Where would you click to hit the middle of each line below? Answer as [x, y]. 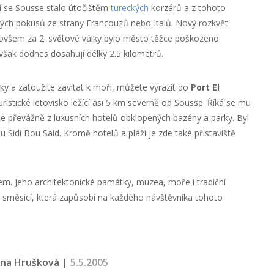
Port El [205, 87]
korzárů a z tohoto [187, 8]
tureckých [129, 8]
